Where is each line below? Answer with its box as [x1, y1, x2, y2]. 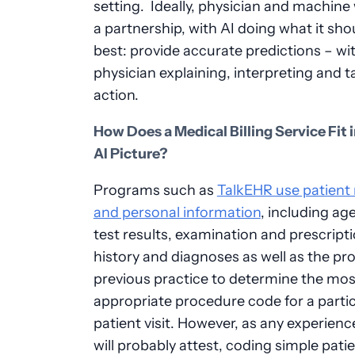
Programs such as [93, 181, 217, 200]
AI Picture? [93, 144, 168, 164]
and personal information [93, 203, 261, 222]
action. [93, 86, 139, 105]
